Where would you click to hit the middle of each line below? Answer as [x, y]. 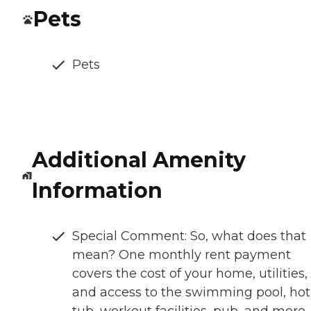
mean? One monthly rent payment [182, 255]
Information [97, 191]
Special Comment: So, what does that [189, 236]
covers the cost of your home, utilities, [190, 274]
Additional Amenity [138, 160]
